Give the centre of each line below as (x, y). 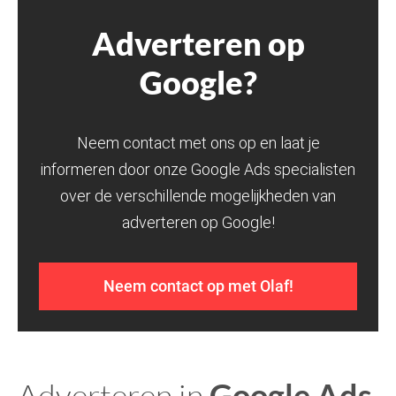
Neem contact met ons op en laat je (198, 142)
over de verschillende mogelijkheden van (198, 195)
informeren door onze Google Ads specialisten (198, 169)
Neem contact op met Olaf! (198, 286)
